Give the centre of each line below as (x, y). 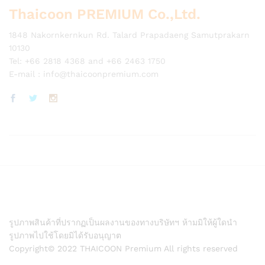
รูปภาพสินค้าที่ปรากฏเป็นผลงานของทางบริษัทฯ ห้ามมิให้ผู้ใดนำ (123, 222)
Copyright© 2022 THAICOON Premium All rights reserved (123, 248)
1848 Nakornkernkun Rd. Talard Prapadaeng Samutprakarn (129, 35)
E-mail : (26, 74)
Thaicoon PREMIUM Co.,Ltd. (105, 14)
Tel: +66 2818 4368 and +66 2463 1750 (87, 61)
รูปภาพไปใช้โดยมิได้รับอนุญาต (65, 235)
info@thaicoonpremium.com (101, 74)
